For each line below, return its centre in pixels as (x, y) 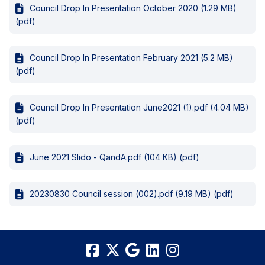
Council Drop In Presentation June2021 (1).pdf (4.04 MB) (139, 108)
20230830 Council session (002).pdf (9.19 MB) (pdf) (132, 194)
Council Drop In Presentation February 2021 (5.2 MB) (131, 58)
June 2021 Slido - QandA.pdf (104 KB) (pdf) (114, 157)
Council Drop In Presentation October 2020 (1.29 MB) (133, 8)
